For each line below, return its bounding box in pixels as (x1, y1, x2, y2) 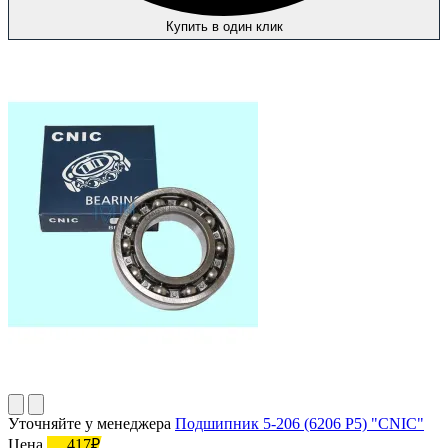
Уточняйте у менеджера (8, 414, 171, 432)
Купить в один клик (165, 18, 283, 34)
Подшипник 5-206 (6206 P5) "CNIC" (175, 414, 424, 432)
